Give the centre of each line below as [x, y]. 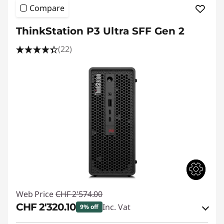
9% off [89, 206]
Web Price [35, 194]
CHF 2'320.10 [46, 207]
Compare [47, 8]
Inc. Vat [117, 207]
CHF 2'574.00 [79, 194]
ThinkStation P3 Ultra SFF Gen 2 [100, 31]
